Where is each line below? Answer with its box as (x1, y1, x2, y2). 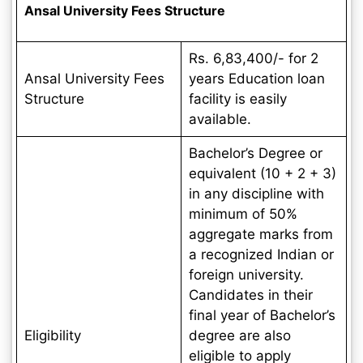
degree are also (188, 327, 291, 344)
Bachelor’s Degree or (188, 144, 322, 161)
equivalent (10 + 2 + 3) (188, 164, 336, 181)
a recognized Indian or (188, 246, 334, 263)
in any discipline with (188, 185, 324, 202)
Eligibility (23, 327, 81, 344)
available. (188, 110, 251, 127)
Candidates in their (188, 286, 313, 303)
